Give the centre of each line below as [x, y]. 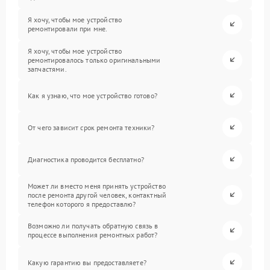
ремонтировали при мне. [68, 29]
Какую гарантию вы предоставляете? [87, 262]
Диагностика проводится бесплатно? [86, 159]
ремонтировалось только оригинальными [94, 60]
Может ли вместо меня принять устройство [97, 186]
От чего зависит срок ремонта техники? [91, 127]
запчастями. [47, 69]
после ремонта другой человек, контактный [97, 195]
